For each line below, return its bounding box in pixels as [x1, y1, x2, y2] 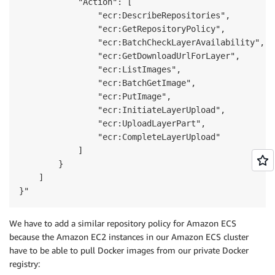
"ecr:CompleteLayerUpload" [19, 132, 220, 142]
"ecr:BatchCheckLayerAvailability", [19, 37, 265, 47]
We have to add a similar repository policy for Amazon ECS [9, 218, 236, 228]
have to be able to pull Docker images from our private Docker [9, 245, 249, 255]
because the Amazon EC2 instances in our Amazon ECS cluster [9, 231, 249, 242]
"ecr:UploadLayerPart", [19, 118, 206, 128]
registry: [9, 258, 40, 269]
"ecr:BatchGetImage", [19, 78, 196, 88]
